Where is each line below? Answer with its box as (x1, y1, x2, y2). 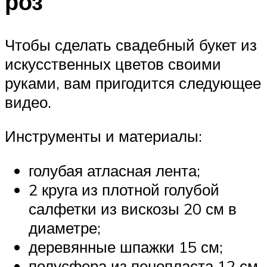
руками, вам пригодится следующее (5, 73, 261, 92)
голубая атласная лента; (29, 161, 200, 181)
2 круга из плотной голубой (29, 180, 219, 200)
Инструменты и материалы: (5, 126, 202, 146)
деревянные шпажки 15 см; (29, 237, 223, 257)
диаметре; (29, 218, 101, 238)
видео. (5, 92, 51, 111)
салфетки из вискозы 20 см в (29, 199, 237, 219)
